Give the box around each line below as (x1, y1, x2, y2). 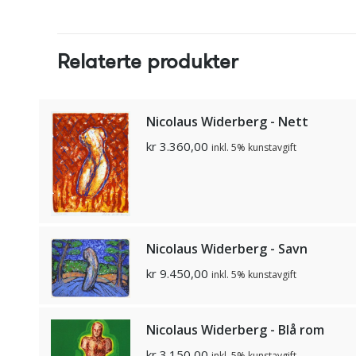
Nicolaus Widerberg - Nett (146, 113, 308, 131)
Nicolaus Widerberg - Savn (146, 240, 308, 258)
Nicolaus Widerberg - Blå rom (146, 321, 324, 339)
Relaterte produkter (57, 47, 238, 77)
